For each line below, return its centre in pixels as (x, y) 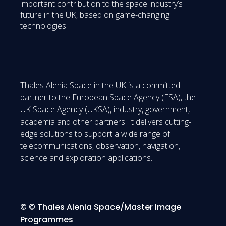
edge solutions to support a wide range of (95, 134)
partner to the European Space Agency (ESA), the (108, 98)
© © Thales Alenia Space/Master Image (101, 207)
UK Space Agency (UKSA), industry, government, (105, 110)
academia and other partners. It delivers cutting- (106, 122)
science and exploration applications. (86, 158)
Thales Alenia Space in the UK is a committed (100, 86)
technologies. (44, 26)
